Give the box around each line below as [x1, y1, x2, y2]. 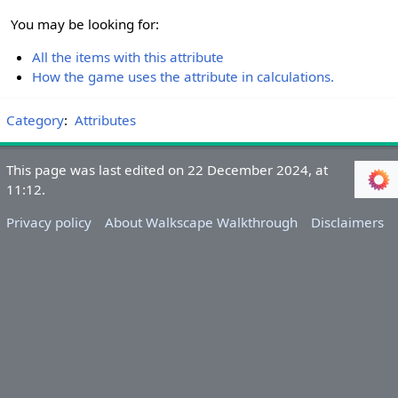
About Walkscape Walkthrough [105, 213, 298, 232]
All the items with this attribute [32, 47, 225, 66]
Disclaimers [311, 213, 385, 232]
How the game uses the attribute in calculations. [32, 67, 335, 85]
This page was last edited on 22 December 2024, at [5, 161, 328, 179]
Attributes [74, 111, 136, 130]
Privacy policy [5, 213, 92, 232]
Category [5, 111, 64, 130]
